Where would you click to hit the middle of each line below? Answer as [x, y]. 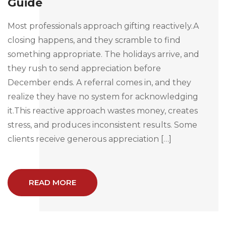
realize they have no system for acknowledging [103, 96]
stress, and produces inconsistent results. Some [102, 125]
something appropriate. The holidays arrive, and [103, 54]
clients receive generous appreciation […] [90, 139]
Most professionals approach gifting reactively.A [103, 26]
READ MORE [52, 182]
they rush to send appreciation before [84, 68]
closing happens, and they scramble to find [94, 40]
